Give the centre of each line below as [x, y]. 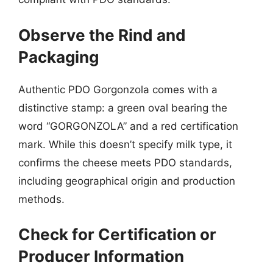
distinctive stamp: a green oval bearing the [123, 108]
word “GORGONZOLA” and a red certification [128, 126]
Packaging [58, 57]
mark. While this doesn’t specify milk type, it [125, 144]
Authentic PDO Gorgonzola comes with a [118, 89]
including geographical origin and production [127, 181]
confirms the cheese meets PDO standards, [125, 162]
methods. [41, 199]
